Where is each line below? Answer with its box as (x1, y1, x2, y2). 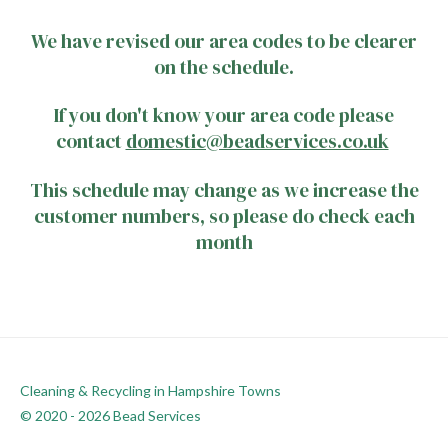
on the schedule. (154, 53, 294, 80)
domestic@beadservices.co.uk (125, 128, 389, 155)
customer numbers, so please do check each (33, 202, 415, 229)
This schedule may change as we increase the (29, 176, 419, 203)
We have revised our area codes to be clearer (31, 27, 417, 54)
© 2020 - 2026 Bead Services (20, 407, 201, 424)
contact (55, 128, 126, 155)
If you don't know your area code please (54, 102, 394, 129)
